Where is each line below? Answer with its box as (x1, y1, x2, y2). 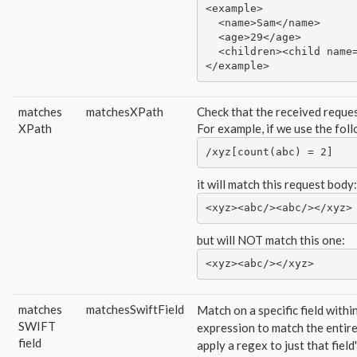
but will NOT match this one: (197, 232, 345, 247)
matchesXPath (86, 104, 163, 119)
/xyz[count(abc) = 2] (205, 146, 333, 159)
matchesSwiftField (86, 301, 184, 316)
